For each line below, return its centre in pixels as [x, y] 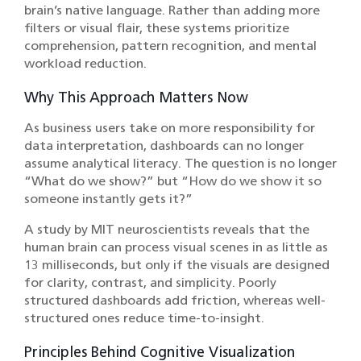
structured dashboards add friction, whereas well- [175, 301]
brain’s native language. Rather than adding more [172, 10]
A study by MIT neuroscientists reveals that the [167, 230]
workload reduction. [85, 64]
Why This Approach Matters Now [136, 98]
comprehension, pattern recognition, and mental [170, 46]
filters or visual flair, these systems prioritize [157, 28]
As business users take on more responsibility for [170, 128]
